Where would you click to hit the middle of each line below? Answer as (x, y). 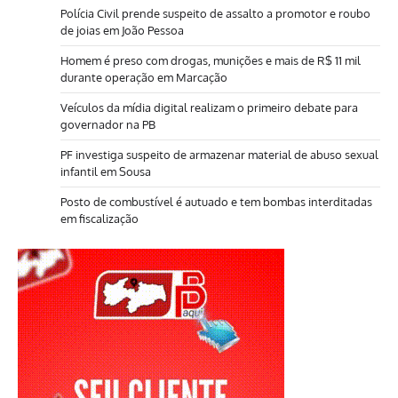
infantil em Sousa (106, 172)
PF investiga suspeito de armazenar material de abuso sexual (219, 155)
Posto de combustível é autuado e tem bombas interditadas (216, 202)
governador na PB (108, 125)
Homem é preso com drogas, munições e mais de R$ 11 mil (211, 61)
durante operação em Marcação (144, 78)
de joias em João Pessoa (122, 31)
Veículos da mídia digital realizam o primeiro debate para (209, 108)
